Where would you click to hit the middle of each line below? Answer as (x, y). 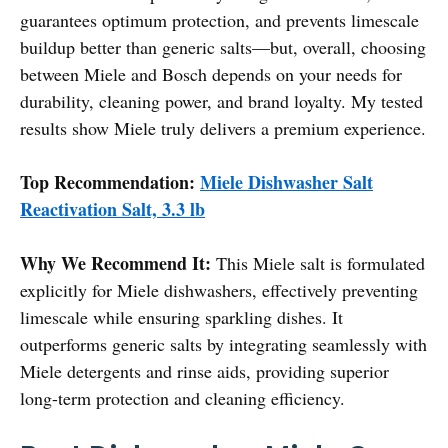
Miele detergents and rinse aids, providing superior (204, 370)
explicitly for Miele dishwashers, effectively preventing (219, 289)
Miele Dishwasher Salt (286, 181)
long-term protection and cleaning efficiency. (182, 397)
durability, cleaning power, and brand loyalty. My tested (221, 100)
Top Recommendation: (107, 181)
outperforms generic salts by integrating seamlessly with (223, 343)
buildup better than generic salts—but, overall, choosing (223, 46)
